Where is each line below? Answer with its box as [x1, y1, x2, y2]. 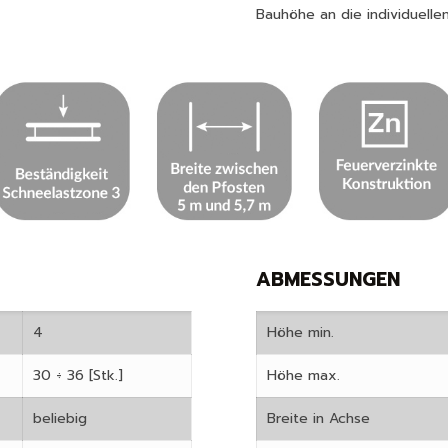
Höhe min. [267, 321, 334, 343]
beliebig [33, 407, 87, 429]
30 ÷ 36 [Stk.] [33, 364, 123, 386]
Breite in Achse [267, 407, 370, 429]
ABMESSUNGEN [256, 264, 400, 294]
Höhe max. [267, 364, 340, 386]
